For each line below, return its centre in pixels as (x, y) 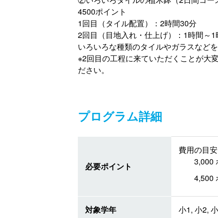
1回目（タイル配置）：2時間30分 (137, 23)
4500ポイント (102, 12)
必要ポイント (108, 166)
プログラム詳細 (120, 116)
